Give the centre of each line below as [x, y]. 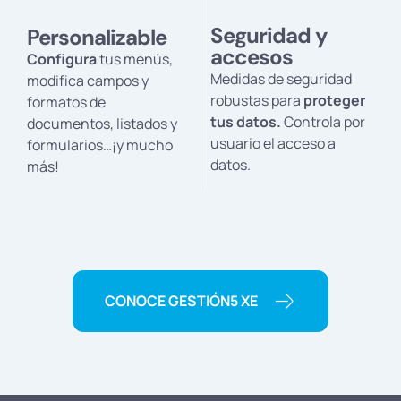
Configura [62, 59]
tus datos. [246, 121]
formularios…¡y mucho [100, 145]
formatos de [66, 102]
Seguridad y [269, 35]
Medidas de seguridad [281, 78]
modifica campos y [88, 80]
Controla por [323, 121]
